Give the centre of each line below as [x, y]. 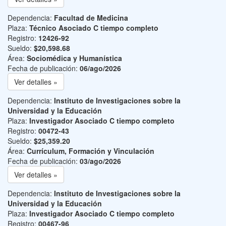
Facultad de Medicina [91, 18]
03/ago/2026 [100, 161]
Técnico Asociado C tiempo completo [94, 28]
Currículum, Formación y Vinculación [91, 151]
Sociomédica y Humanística [74, 58]
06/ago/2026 [100, 68]
